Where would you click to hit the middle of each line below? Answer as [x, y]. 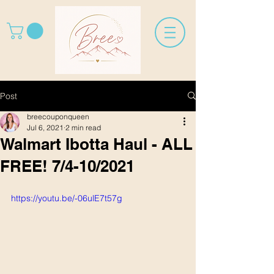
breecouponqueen [58, 116]
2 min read [83, 127]
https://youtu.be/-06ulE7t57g [67, 198]
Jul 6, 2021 [45, 127]
